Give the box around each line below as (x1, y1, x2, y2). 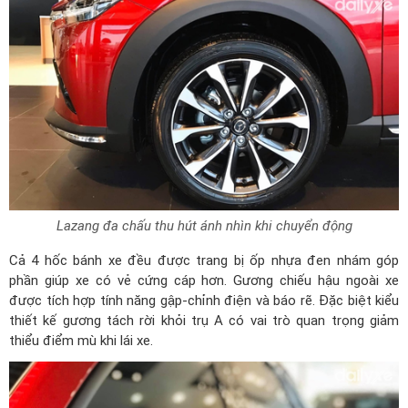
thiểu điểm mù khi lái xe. (9, 331, 153, 349)
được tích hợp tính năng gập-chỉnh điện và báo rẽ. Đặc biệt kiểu (9, 291, 399, 309)
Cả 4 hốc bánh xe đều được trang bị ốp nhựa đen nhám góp (9, 251, 399, 269)
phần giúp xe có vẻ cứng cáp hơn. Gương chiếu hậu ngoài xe (9, 271, 399, 289)
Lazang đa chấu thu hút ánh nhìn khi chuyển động (56, 217, 352, 234)
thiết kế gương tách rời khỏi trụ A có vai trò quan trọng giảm (9, 311, 399, 329)
